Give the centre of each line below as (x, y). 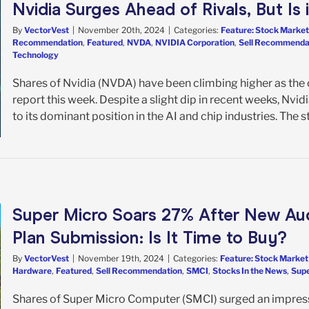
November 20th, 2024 (121, 30)
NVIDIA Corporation (195, 42)
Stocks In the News (250, 270)
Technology (36, 54)
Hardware (32, 270)
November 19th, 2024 (121, 258)
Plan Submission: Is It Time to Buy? (150, 237)
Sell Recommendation (139, 270)
